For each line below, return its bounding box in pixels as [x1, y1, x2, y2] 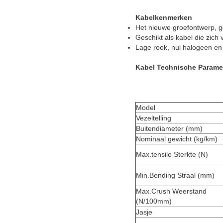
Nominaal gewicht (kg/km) [136, 134, 218, 143]
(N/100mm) [136, 197, 172, 205]
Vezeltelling [136, 113, 171, 122]
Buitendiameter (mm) [136, 124, 203, 132]
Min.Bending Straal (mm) [136, 171, 215, 179]
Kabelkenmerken [135, 13, 192, 21]
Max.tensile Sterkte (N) [136, 150, 208, 158]
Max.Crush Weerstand [136, 187, 207, 195]
